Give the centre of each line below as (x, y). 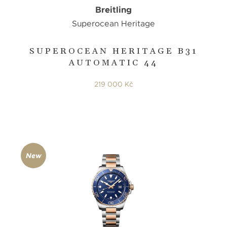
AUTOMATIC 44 (113, 63)
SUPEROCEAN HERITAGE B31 (113, 51)
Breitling (113, 10)
